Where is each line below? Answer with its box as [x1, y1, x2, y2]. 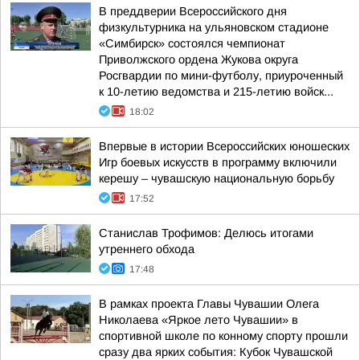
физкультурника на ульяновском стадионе [99, 21, 329, 34]
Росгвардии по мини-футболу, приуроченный [99, 69, 343, 82]
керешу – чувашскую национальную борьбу [99, 172, 334, 185]
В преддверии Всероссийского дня [99, 5, 287, 18]
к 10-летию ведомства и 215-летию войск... [99, 85, 333, 98]
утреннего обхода [99, 243, 194, 256]
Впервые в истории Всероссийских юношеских [99, 140, 350, 153]
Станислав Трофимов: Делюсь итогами [99, 227, 313, 239]
